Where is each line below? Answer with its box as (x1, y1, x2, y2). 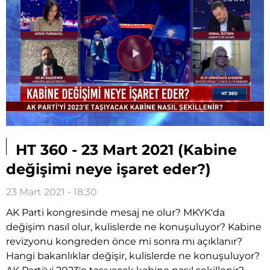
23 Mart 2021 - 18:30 (6, 186, 97, 198)
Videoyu (135, 55, 190, 73)
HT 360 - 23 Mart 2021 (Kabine (11, 140, 237, 159)
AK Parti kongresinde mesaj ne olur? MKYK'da (6, 206, 225, 218)
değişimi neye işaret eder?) (6, 160, 211, 178)
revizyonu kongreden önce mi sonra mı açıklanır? (6, 235, 242, 247)
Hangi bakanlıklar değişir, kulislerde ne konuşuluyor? (6, 250, 260, 262)
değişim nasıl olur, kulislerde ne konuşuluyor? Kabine (6, 221, 262, 233)
